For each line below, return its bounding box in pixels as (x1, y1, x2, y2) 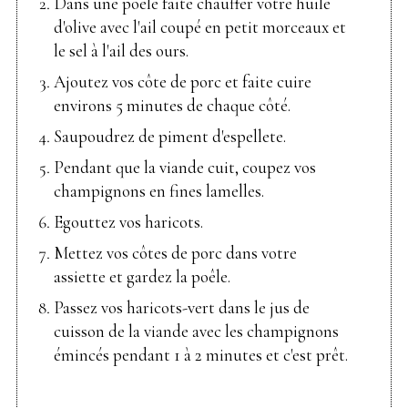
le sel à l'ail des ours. (54, 40, 189, 62)
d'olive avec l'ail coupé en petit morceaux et (54, 16, 346, 38)
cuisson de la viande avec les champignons (54, 321, 339, 342)
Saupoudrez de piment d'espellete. (54, 126, 286, 148)
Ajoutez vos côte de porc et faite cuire (54, 71, 311, 93)
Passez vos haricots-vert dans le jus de (54, 297, 310, 319)
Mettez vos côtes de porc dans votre (54, 242, 297, 264)
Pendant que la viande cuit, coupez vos (54, 157, 316, 178)
